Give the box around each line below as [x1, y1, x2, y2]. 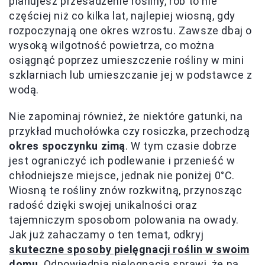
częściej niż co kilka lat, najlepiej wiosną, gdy [9, 9, 235, 22]
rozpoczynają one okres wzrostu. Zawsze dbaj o [9, 24, 253, 37]
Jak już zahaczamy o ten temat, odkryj [9, 228, 204, 241]
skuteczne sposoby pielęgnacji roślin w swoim [9, 243, 250, 256]
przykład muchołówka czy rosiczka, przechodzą [9, 124, 250, 137]
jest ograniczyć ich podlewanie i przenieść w [9, 154, 235, 167]
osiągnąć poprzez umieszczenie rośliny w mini [9, 53, 244, 66]
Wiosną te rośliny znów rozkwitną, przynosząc [9, 183, 243, 196]
